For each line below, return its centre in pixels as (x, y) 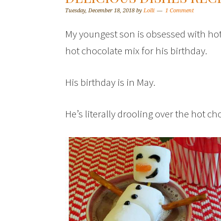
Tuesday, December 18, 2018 (100, 11)
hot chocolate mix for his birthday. (136, 51)
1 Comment (180, 11)
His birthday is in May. (110, 82)
